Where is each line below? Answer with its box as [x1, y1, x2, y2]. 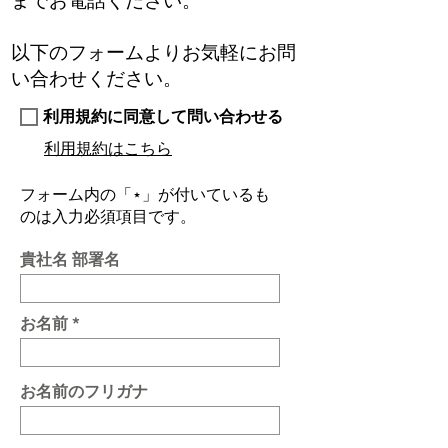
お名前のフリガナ [20, 382, 148, 401]
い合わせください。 [11, 68, 182, 89]
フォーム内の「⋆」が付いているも [20, 186, 270, 203]
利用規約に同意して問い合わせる [43, 108, 283, 125]
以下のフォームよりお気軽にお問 [11, 42, 296, 63]
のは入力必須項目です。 [20, 208, 196, 225]
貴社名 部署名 [20, 250, 120, 269]
